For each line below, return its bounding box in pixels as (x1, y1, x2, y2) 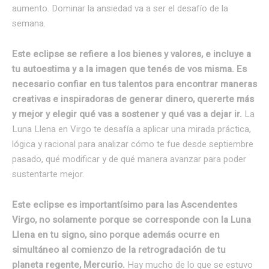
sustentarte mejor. (12, 167, 84, 181)
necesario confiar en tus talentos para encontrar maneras (12, 77, 257, 91)
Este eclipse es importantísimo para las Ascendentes (12, 198, 237, 211)
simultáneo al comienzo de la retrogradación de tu (12, 243, 226, 256)
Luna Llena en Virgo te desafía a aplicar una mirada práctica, (12, 122, 251, 136)
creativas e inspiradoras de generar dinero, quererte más (12, 92, 254, 106)
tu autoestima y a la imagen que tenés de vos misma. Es (12, 62, 247, 76)
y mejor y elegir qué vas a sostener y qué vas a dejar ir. (12, 107, 242, 121)
